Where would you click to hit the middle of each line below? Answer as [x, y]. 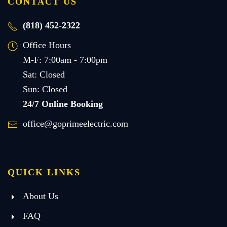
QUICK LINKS [44, 173]
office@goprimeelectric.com [75, 124]
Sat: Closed [44, 75]
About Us [41, 196]
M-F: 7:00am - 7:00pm [65, 60]
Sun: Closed [45, 89]
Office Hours [47, 45]
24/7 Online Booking [63, 104]
